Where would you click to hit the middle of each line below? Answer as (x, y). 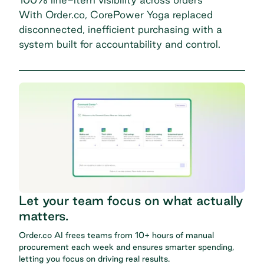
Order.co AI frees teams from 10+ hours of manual (116, 235)
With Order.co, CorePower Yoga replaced (116, 14)
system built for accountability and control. (121, 44)
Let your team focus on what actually (131, 200)
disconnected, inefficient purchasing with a (121, 29)
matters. (44, 215)
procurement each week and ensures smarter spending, (126, 247)
